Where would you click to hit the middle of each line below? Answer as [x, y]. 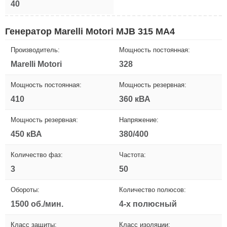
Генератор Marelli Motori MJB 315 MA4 [90, 31]
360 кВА [135, 99]
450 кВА [26, 134]
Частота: [133, 155]
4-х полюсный [148, 204]
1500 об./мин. [37, 204]
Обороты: [25, 190]
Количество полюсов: [153, 190]
